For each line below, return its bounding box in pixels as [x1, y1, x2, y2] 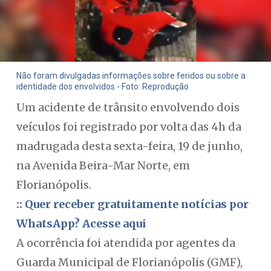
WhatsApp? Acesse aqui [16, 217, 146, 230]
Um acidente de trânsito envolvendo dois [16, 100, 240, 114]
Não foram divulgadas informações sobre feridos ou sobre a [16, 71, 246, 81]
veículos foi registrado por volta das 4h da [16, 120, 241, 134]
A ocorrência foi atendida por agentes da [16, 236, 235, 250]
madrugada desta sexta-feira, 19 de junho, [16, 139, 243, 153]
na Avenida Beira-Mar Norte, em [16, 158, 190, 172]
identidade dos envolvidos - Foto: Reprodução [16, 82, 189, 92]
